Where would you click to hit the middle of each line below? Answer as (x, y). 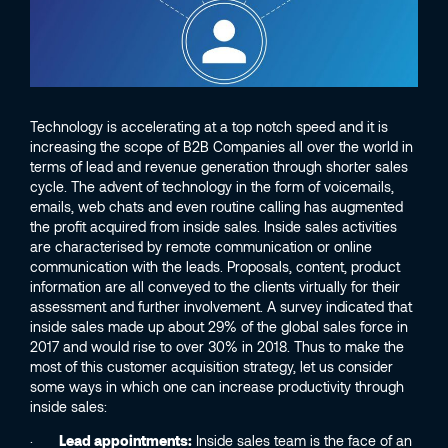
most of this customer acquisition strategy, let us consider (211, 366)
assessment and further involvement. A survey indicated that (221, 306)
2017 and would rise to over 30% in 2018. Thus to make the (217, 346)
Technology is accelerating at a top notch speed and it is (209, 126)
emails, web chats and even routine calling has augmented (216, 206)
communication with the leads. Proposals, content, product (215, 266)
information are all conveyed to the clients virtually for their (215, 286)
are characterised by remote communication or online (201, 246)
